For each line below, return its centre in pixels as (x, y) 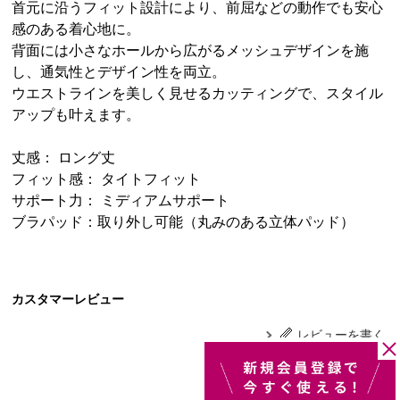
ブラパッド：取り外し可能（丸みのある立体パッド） (183, 221)
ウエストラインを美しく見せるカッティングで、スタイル (198, 93)
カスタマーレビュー (68, 299)
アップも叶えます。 (76, 114)
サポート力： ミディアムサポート (121, 200)
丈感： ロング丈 (64, 157)
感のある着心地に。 (76, 29)
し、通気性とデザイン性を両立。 (119, 71)
